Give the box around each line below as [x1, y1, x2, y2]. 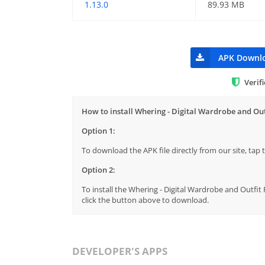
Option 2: [82, 164, 115, 175]
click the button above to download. [82, 194, 209, 205]
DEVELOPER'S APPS [72, 244, 167, 258]
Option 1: [82, 125, 115, 136]
